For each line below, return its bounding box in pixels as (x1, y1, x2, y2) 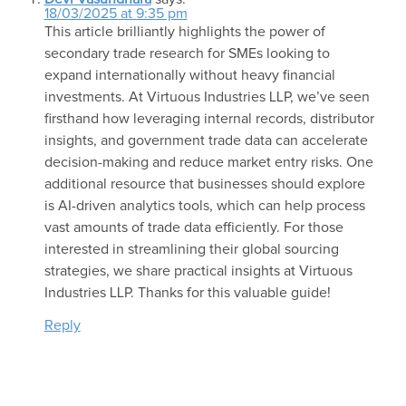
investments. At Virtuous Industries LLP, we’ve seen (43, 90, 370, 105)
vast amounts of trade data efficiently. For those (43, 220, 343, 236)
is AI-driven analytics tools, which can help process (43, 198, 365, 214)
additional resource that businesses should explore (43, 177, 365, 192)
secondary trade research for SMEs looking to (43, 46, 330, 62)
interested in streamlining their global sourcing (43, 242, 339, 257)
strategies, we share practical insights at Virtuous (43, 264, 353, 279)
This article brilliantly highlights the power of (43, 24, 325, 40)
